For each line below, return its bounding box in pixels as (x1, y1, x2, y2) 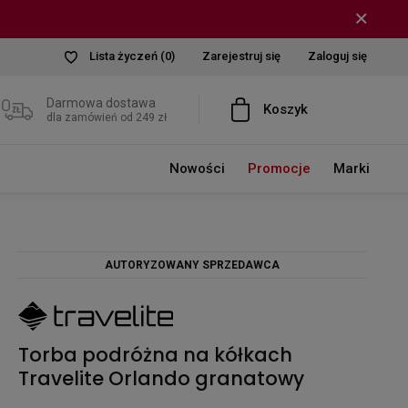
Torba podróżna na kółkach (18, 341, 292, 368)
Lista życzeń (89, 49, 160, 63)
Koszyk (263, 100, 308, 117)
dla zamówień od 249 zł (46, 110, 167, 124)
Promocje (247, 160, 311, 178)
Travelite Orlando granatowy (18, 364, 304, 392)
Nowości (168, 160, 225, 178)
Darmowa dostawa (46, 95, 156, 110)
